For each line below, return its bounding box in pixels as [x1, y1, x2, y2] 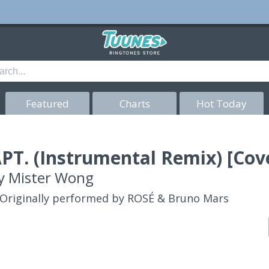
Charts [119, 96, 150, 110]
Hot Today [196, 96, 247, 110]
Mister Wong [8, 168, 94, 187]
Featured [26, 96, 69, 110]
